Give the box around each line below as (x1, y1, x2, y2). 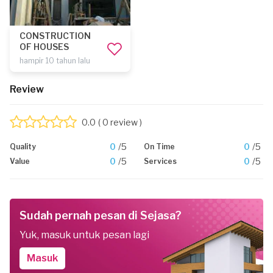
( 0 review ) (98, 116, 142, 127)
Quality (10, 142, 36, 151)
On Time (144, 142, 175, 151)
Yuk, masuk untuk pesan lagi (19, 229, 149, 241)
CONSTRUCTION (19, 30, 91, 41)
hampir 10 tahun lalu (19, 56, 90, 65)
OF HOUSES (19, 41, 69, 52)
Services (144, 157, 177, 166)
